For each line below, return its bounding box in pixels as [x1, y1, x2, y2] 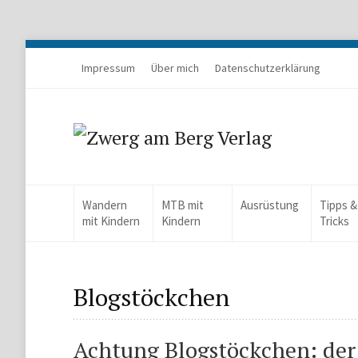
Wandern [82, 197, 127, 213]
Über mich [151, 61, 199, 75]
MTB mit [161, 197, 205, 213]
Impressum [82, 61, 135, 75]
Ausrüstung [241, 197, 300, 213]
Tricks [320, 213, 350, 229]
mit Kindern [82, 213, 140, 229]
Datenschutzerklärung [215, 61, 320, 75]
